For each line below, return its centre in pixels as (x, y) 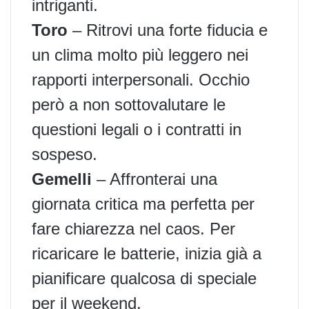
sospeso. (64, 154)
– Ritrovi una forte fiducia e (168, 30)
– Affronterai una (154, 179)
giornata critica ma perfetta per (143, 203)
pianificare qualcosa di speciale (144, 278)
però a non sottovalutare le (129, 104)
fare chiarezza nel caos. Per (133, 228)
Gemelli (62, 179)
